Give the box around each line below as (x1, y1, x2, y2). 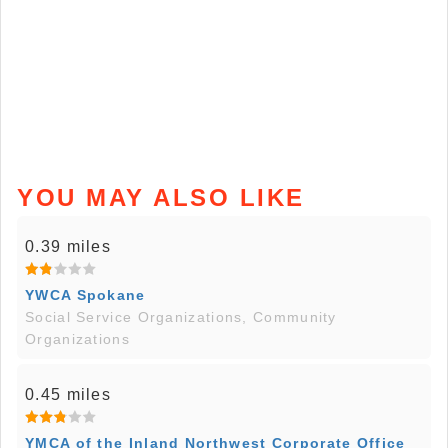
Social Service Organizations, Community (25, 309, 337, 326)
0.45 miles (25, 386, 111, 404)
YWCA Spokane (25, 287, 146, 304)
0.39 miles (25, 238, 111, 256)
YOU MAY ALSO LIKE (17, 184, 305, 212)
